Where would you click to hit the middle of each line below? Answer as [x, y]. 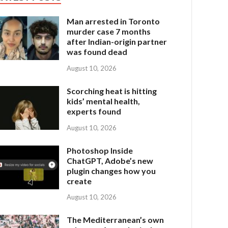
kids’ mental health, [104, 101]
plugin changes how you [111, 170]
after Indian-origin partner [117, 41]
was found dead [97, 52]
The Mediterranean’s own [116, 220]
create [79, 181]
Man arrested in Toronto [113, 21]
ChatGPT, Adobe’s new [110, 160]
